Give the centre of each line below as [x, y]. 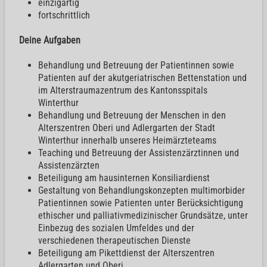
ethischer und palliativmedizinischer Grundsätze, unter [143, 215]
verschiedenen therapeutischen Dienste [114, 240]
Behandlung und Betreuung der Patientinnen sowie [136, 65]
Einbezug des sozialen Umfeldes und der [116, 228]
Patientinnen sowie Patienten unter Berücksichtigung [141, 203]
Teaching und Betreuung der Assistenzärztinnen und [139, 153]
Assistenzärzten [69, 165]
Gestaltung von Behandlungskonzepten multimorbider [142, 190]
